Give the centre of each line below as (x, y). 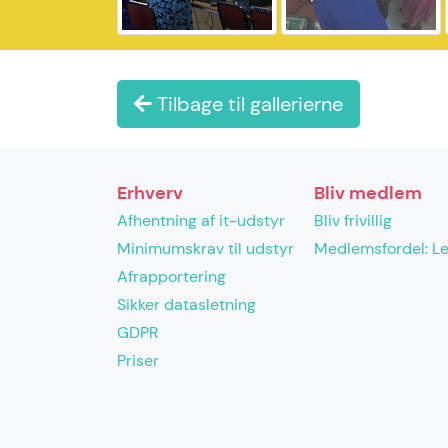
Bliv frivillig (353, 220)
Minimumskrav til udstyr (205, 248)
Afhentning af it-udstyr (201, 220)
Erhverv (150, 193)
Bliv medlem (368, 193)
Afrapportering (171, 276)
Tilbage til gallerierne (247, 104)
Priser (138, 360)
